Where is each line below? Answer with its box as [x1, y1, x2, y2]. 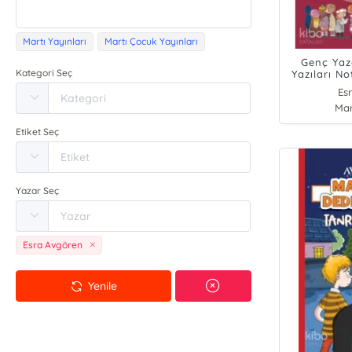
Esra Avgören [23, 239, 83, 251]
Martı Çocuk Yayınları [104, 35, 199, 47]
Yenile [88, 278, 118, 293]
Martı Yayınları [23, 35, 87, 47]
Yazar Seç [16, 185, 60, 196]
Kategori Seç [16, 67, 73, 79]
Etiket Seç [16, 126, 60, 137]
